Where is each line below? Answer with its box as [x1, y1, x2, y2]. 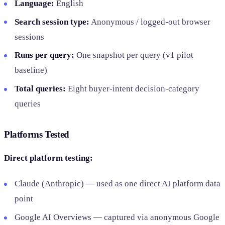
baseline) [15, 65, 48, 75]
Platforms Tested [4, 129, 69, 140]
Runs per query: [15, 50, 75, 60]
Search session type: [15, 17, 90, 27]
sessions [15, 32, 45, 42]
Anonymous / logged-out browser [89, 17, 211, 27]
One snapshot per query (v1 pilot [74, 50, 194, 60]
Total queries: [15, 84, 66, 94]
